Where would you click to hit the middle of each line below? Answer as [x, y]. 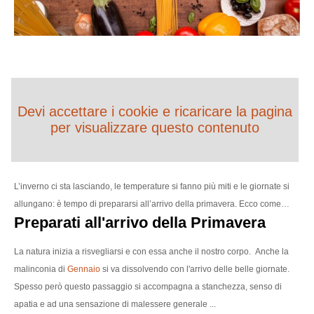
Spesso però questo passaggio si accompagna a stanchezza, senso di [148, 286]
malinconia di [40, 269]
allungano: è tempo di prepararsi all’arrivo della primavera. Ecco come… [152, 204]
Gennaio [84, 269]
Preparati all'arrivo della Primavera [140, 222]
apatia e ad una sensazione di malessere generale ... [115, 304]
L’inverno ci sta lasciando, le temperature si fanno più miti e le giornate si [152, 186]
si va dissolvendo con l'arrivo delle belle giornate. [196, 269]
